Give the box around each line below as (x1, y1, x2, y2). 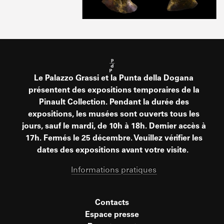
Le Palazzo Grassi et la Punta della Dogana (34, 74, 194, 82)
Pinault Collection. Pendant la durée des (38, 98, 189, 106)
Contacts (95, 198, 129, 207)
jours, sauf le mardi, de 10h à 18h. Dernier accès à (21, 122, 206, 130)
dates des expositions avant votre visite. (37, 146, 191, 154)
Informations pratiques (71, 166, 157, 174)
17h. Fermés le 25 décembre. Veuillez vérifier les (25, 134, 202, 142)
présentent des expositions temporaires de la (28, 86, 199, 94)
